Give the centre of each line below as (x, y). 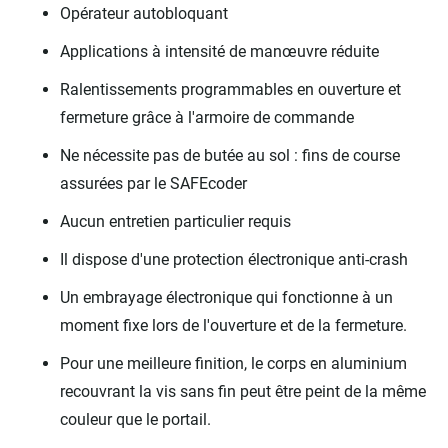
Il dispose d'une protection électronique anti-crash (234, 259)
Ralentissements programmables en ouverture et (230, 89)
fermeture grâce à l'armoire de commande (209, 117)
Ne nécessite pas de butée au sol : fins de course (230, 155)
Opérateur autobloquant (146, 13)
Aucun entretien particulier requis (175, 221)
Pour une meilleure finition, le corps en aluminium (233, 363)
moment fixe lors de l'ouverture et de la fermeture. (233, 325)
